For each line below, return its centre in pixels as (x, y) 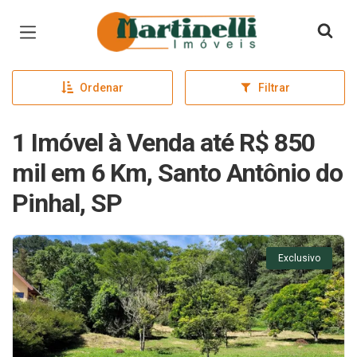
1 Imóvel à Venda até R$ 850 (163, 143)
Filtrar (274, 88)
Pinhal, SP (67, 203)
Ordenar (101, 88)
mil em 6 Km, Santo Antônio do (177, 173)
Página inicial (143, 24)
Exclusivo (299, 258)
